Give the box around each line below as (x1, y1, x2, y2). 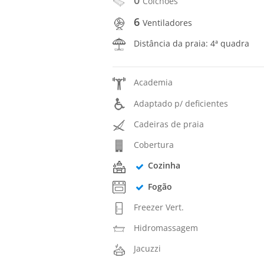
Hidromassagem (134, 222, 199, 234)
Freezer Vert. (134, 201, 184, 213)
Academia (134, 77, 173, 88)
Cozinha (147, 160, 180, 171)
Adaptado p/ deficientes (134, 97, 229, 109)
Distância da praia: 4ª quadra (134, 38, 250, 49)
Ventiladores (143, 16, 193, 28)
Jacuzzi (134, 243, 161, 255)
